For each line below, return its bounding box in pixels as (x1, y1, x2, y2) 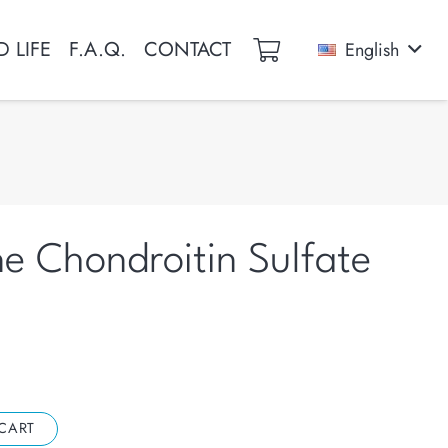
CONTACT (144, 35, 232, 64)
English (345, 37, 400, 63)
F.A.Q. (69, 35, 127, 64)
